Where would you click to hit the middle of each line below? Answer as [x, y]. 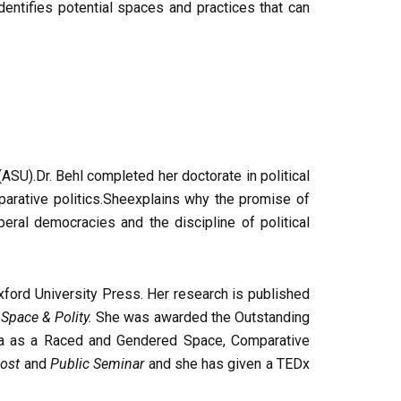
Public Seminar [99, 364]
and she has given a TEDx [229, 364]
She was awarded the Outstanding [201, 318]
